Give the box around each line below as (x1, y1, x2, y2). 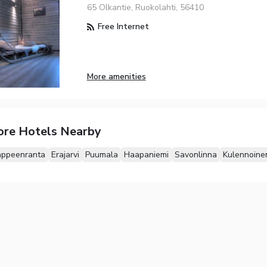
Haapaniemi (123, 149, 169, 161)
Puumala (85, 149, 118, 161)
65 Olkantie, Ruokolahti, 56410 (86, 2, 204, 14)
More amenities (86, 70, 146, 82)
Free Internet (95, 21, 149, 33)
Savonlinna (174, 149, 217, 161)
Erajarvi (51, 149, 79, 161)
